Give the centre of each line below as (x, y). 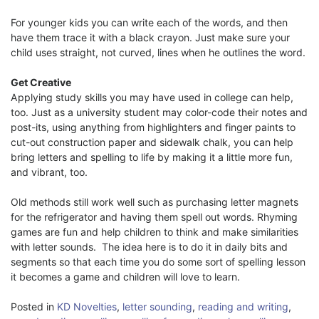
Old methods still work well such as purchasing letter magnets (155, 202)
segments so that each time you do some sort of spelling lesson (158, 261)
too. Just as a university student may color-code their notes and (159, 112)
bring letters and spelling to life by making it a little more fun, (152, 157)
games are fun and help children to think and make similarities (155, 231)
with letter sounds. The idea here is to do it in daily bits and (149, 246)
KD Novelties (87, 306)
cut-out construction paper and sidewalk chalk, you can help (152, 142)
